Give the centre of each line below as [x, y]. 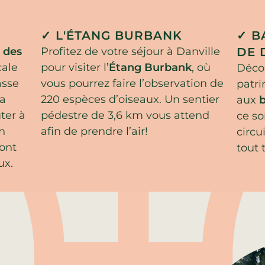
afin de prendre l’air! [94, 131]
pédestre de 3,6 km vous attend [125, 115]
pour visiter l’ [75, 67]
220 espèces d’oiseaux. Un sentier [130, 99]
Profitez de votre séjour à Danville [130, 51]
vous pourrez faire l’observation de [132, 83]
